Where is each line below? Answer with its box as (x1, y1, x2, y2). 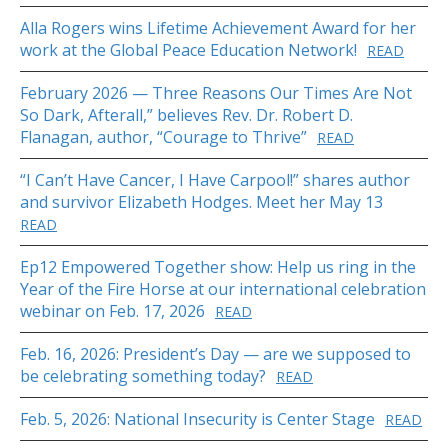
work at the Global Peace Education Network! (20, 39, 357, 62)
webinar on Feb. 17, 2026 (20, 300, 205, 323)
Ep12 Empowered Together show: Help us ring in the (20, 256, 416, 279)
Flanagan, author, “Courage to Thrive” (20, 126, 307, 149)
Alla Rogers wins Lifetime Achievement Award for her (20, 17, 416, 40)
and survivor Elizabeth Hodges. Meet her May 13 (20, 191, 383, 214)
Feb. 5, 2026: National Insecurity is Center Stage (20, 408, 375, 431)
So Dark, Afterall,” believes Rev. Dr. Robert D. (20, 104, 353, 127)
